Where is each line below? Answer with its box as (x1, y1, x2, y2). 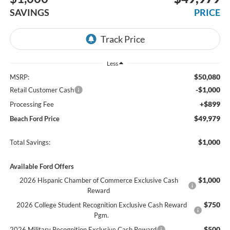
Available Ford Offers (9, 162, 74, 170)
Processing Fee (9, 100, 54, 108)
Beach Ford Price (9, 114, 60, 123)
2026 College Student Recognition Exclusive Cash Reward (16, 200, 187, 209)
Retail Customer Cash (9, 85, 74, 94)
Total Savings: (9, 138, 50, 146)
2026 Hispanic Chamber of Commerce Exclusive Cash (19, 176, 178, 184)
